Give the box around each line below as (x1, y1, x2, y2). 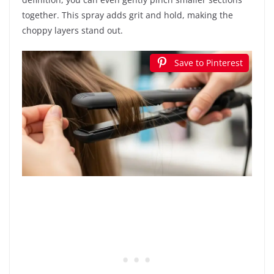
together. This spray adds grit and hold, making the (22, 9, 233, 21)
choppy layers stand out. (22, 24, 123, 36)
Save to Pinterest (174, 56, 243, 68)
